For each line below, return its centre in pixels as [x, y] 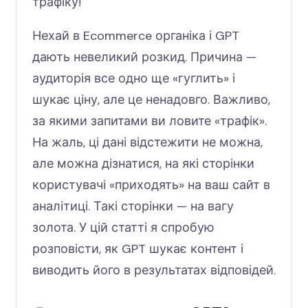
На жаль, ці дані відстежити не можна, [147, 142]
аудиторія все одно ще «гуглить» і [134, 78]
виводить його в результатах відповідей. [154, 270]
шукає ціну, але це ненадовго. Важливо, [151, 99]
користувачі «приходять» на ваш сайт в [151, 185]
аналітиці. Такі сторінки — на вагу [133, 206]
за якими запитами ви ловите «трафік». [150, 121]
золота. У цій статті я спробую [123, 227]
